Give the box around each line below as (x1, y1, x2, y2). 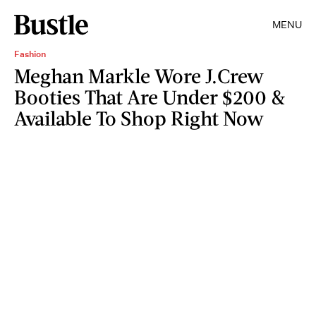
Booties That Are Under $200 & (14, 85, 286, 109)
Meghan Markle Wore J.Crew (14, 63, 264, 87)
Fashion (14, 48, 46, 60)
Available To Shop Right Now (14, 106, 264, 130)
